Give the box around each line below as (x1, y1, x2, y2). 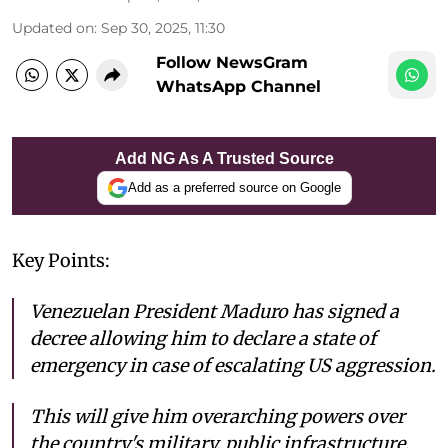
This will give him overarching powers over (30, 404, 405, 428)
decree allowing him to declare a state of (30, 326, 376, 350)
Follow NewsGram (156, 52, 308, 72)
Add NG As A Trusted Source (114, 149, 334, 167)
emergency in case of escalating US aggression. (30, 353, 436, 377)
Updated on (12, 18, 94, 37)
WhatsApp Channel (156, 76, 321, 96)
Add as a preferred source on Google (127, 180, 341, 195)
